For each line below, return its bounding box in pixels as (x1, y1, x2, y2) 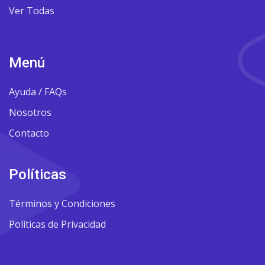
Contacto (9, 127, 49, 140)
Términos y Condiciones (9, 197, 115, 210)
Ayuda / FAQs (9, 85, 67, 98)
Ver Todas (9, 4, 54, 17)
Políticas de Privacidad (9, 218, 106, 231)
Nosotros (9, 106, 51, 119)
